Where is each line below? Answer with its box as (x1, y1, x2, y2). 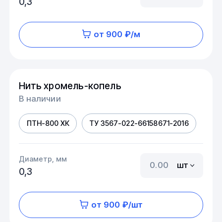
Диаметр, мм (19, 154, 67, 163)
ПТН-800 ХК (26, 119, 69, 128)
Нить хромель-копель (19, 79, 121, 92)
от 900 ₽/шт (91, 200, 143, 210)
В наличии (19, 93, 61, 104)
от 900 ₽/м (93, 29, 141, 40)
